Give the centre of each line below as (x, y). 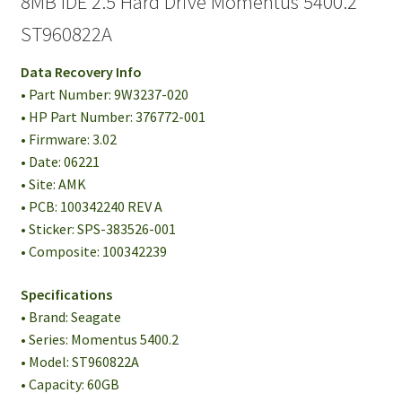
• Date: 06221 (60, 162)
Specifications (66, 294)
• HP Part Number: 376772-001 (113, 117)
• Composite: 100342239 (93, 252)
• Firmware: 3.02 (68, 140)
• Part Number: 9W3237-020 (104, 95)
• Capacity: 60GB (70, 384)
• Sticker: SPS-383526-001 (98, 229)
